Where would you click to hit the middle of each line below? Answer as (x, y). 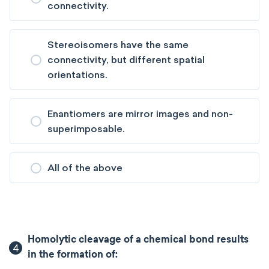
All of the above (85, 168)
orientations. (77, 75)
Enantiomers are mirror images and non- (140, 114)
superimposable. (86, 129)
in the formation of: (73, 255)
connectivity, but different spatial (126, 60)
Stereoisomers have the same (118, 45)
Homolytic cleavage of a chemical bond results (138, 240)
